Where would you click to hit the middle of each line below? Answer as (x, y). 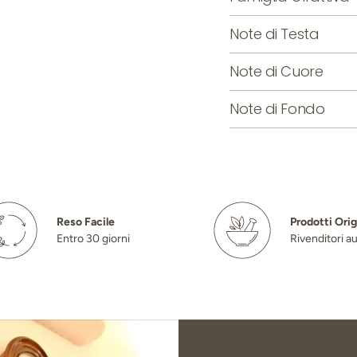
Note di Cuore (277, 71)
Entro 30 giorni (93, 238)
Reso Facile (86, 222)
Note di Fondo (277, 108)
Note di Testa (275, 33)
